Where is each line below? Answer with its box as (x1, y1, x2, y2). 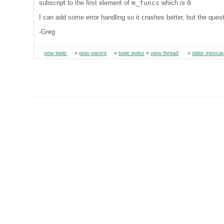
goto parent (79, 49, 107, 56)
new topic (44, 49, 67, 56)
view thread (150, 49, 179, 56)
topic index (118, 49, 145, 56)
